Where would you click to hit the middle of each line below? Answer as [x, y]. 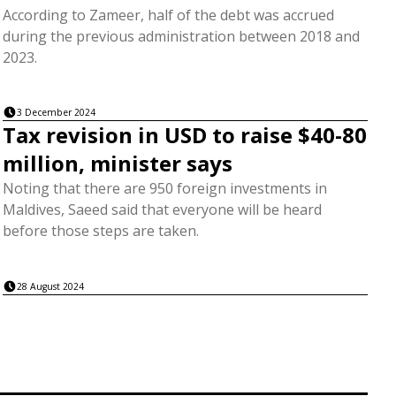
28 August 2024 [50, 286]
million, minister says [117, 164]
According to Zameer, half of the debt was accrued [168, 15]
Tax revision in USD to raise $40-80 [184, 135]
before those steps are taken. [100, 231]
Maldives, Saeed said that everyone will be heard [162, 210]
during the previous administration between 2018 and [181, 36]
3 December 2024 [56, 113]
